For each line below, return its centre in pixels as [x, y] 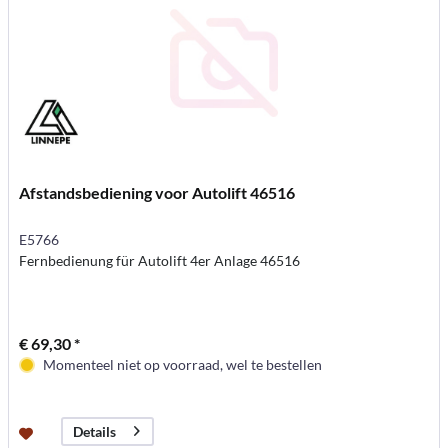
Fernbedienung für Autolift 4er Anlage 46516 [160, 260]
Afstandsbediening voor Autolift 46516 [157, 192]
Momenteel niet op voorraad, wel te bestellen [183, 364]
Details [95, 431]
